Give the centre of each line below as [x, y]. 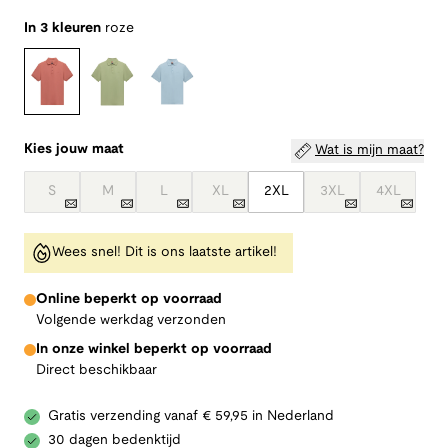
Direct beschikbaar [96, 370]
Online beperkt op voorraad [129, 299]
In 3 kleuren [62, 29]
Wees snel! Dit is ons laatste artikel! [164, 252]
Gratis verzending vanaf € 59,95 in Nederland [191, 416]
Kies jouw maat [74, 149]
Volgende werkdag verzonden [131, 320]
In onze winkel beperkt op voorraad [154, 349]
